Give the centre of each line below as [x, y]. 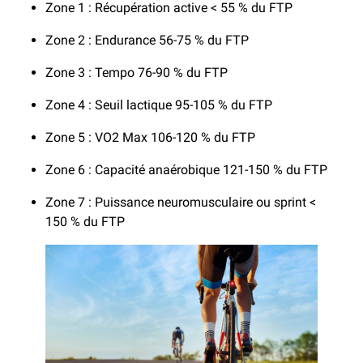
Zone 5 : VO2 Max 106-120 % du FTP [150, 137]
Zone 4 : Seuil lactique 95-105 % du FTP [159, 105]
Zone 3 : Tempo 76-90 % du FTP [137, 72]
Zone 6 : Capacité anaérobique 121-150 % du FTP [186, 169]
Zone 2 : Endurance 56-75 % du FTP [147, 40]
